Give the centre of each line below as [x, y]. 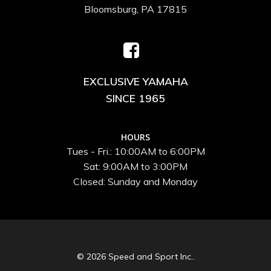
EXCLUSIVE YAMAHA [135, 81]
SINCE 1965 [135, 98]
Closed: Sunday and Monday [135, 181]
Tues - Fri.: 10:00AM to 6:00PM [135, 151]
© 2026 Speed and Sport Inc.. [135, 256]
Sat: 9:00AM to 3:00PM [135, 166]
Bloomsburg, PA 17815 [135, 9]
